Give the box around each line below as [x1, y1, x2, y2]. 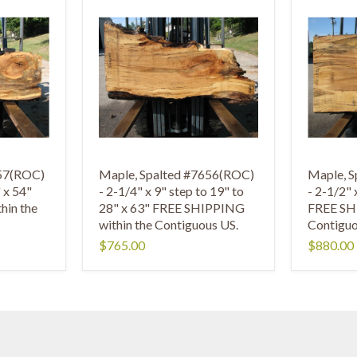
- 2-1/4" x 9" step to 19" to [98, 182, 244, 198]
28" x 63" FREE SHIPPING [98, 199, 245, 215]
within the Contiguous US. [98, 216, 238, 232]
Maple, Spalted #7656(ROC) [98, 166, 254, 182]
